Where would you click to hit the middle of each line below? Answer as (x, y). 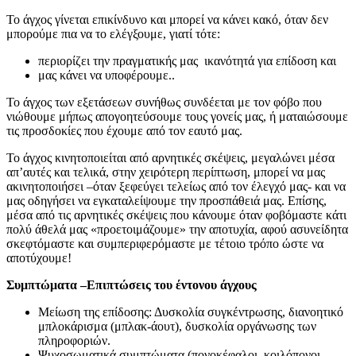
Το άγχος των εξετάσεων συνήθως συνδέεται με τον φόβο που (164, 102)
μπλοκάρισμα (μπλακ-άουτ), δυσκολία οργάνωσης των (177, 326)
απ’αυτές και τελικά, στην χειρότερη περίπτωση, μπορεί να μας (166, 172)
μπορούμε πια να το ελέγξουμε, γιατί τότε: (113, 33)
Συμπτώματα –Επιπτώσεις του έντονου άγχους (132, 284)
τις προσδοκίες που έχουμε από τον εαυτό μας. (124, 130)
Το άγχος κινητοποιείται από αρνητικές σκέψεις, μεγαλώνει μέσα (170, 157)
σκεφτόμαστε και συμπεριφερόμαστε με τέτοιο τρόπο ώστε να (165, 243)
